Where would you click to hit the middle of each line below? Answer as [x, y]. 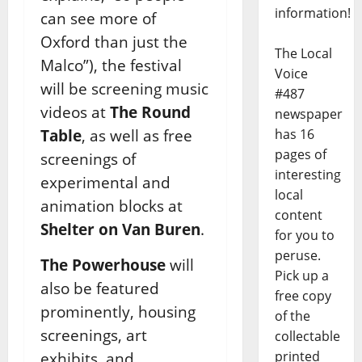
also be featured [100, 288]
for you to [304, 236]
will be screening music [124, 88]
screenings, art [94, 335]
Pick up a [301, 276]
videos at [75, 112]
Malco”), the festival [111, 65]
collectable [307, 337]
